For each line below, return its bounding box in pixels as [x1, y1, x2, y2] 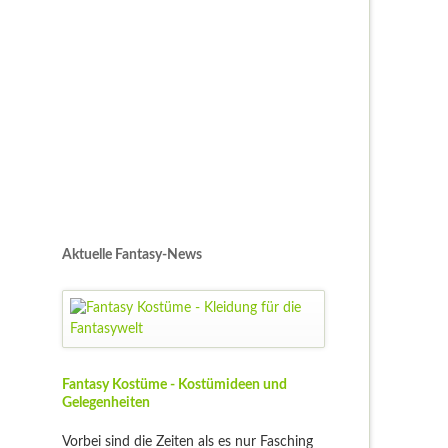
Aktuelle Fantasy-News [61, 248, 202, 263]
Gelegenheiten [61, 395, 150, 410]
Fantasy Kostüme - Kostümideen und [61, 377, 287, 392]
